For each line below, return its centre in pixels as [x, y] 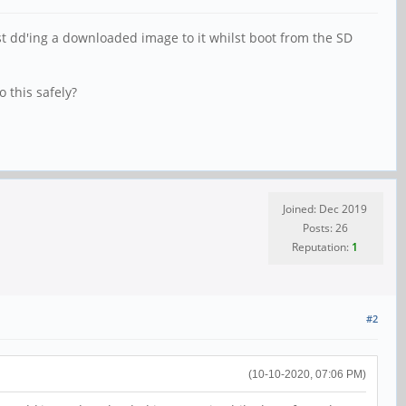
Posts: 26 [325, 228]
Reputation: [322, 247]
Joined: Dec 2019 [325, 209]
